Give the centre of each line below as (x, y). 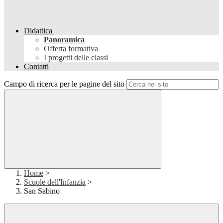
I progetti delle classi (76, 58)
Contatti (36, 67)
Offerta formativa (71, 49)
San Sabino (42, 191)
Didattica (38, 31)
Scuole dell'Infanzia (55, 182)
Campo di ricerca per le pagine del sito (64, 84)
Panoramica (64, 40)
